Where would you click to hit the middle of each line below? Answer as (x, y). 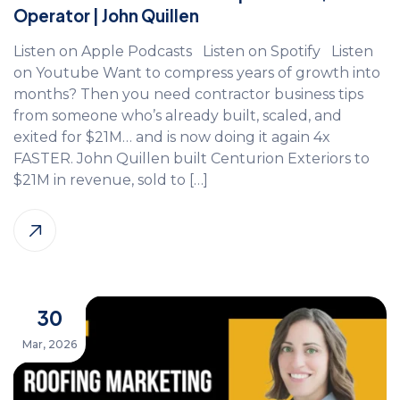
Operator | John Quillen (106, 15)
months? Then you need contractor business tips (188, 94)
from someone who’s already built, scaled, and (178, 115)
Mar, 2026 (50, 344)
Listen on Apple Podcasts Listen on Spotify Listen (193, 51)
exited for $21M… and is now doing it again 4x (172, 137)
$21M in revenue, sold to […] (111, 179)
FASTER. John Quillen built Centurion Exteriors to (192, 158)
